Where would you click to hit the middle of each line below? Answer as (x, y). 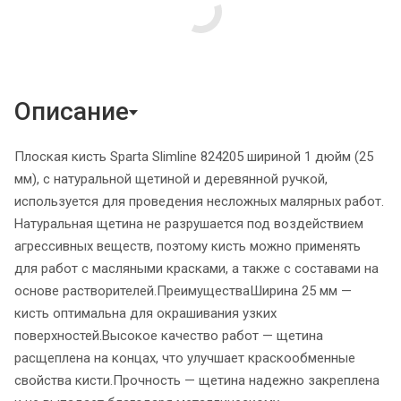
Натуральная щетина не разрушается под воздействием (189, 224)
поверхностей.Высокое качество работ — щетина (169, 336)
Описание (72, 112)
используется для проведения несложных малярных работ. (199, 202)
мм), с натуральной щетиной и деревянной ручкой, (171, 179)
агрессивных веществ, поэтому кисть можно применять (188, 247)
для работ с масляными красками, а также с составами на (196, 269)
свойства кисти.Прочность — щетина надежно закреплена (197, 381)
